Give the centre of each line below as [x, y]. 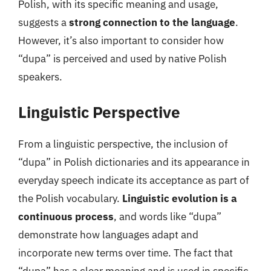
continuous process [66, 217]
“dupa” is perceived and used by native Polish [122, 58]
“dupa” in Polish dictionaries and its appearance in [134, 162]
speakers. [40, 77]
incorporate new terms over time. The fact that [126, 253]
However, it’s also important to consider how [121, 40]
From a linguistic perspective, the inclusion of [123, 144]
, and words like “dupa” [168, 217]
